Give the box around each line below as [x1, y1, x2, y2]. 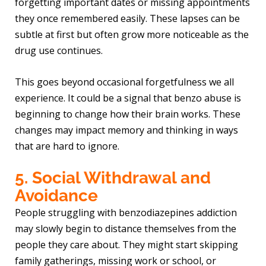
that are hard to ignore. [15, 139, 120, 153]
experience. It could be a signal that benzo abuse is [15, 91, 242, 104]
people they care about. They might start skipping [15, 238, 239, 252]
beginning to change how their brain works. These [15, 107, 241, 121]
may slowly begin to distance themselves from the [15, 222, 237, 236]
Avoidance [15, 186, 99, 206]
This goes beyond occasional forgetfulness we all [15, 75, 235, 88]
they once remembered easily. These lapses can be [15, 11, 240, 25]
